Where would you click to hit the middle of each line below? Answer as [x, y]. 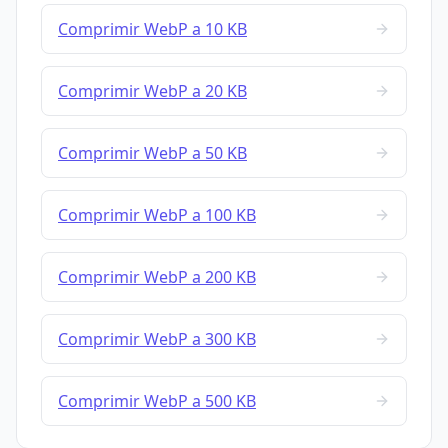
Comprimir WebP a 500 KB [157, 401]
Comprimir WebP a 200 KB [157, 277]
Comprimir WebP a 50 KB [152, 153]
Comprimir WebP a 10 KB [152, 29]
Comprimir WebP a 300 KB [157, 339]
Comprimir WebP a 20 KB [152, 91]
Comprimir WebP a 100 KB [157, 215]
